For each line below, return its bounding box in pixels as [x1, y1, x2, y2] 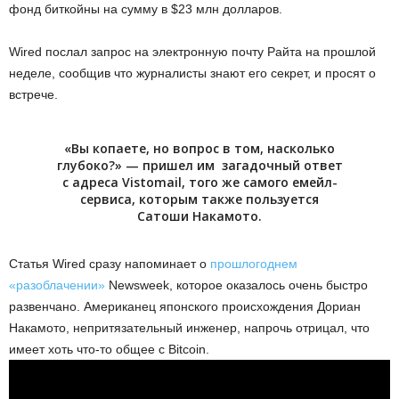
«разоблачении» [9, 278, 105, 292]
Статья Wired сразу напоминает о [9, 256, 210, 271]
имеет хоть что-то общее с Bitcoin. [9, 342, 209, 356]
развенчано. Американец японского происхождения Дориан [9, 299, 361, 313]
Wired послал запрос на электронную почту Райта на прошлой [9, 45, 376, 59]
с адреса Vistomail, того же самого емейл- [61, 174, 338, 191]
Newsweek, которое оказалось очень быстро [105, 278, 368, 292]
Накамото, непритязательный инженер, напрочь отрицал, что [9, 321, 370, 335]
